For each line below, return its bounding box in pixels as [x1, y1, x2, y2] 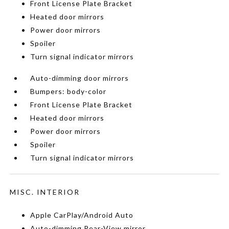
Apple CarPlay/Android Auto [30, 210, 134, 219]
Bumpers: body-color [30, 86, 107, 96]
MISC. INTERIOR [10, 187, 80, 196]
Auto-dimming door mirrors [30, 73, 129, 82]
